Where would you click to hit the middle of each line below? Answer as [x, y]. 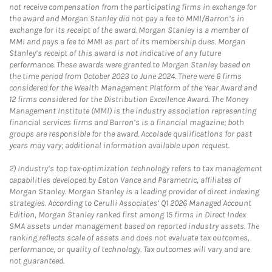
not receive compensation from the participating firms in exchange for [133, 7]
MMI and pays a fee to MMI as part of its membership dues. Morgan [127, 42]
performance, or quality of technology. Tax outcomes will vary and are [130, 249]
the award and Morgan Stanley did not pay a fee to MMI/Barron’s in [127, 19]
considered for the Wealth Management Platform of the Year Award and [133, 88]
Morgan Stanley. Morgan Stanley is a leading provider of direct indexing [134, 192]
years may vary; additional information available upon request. [119, 145]
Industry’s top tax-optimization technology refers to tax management [139, 168]
